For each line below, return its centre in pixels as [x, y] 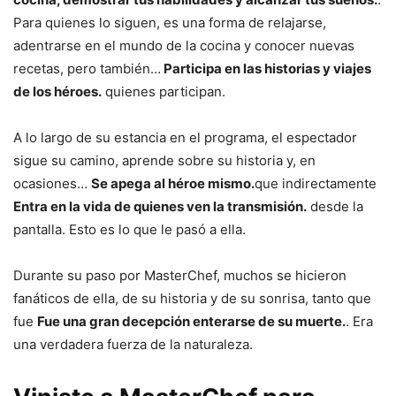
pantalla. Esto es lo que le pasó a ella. [129, 230]
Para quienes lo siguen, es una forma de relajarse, [170, 23]
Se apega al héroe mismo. [173, 184]
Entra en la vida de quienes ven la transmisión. [160, 207]
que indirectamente [316, 184]
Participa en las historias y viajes [266, 69]
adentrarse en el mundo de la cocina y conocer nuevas [184, 46]
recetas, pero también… [87, 69]
